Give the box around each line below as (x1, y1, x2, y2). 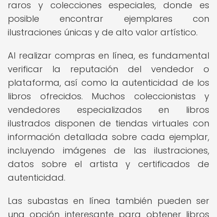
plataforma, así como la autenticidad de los (8, 77, 209, 89)
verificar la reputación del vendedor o (8, 63, 209, 75)
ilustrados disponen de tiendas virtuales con (8, 117, 209, 129)
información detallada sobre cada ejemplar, (8, 131, 209, 143)
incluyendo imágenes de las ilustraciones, (8, 144, 209, 156)
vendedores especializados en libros (8, 104, 209, 116)
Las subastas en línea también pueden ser (8, 195, 209, 207)
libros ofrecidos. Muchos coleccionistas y (8, 90, 209, 102)
